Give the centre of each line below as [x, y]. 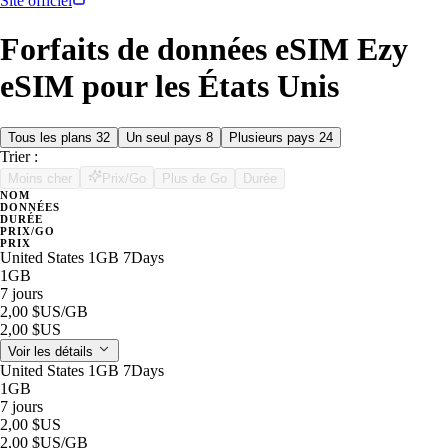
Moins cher [40, 178]
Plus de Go [194, 178]
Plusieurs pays [274, 137]
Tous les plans [52, 137]
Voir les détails [52, 351]
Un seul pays [166, 137]
